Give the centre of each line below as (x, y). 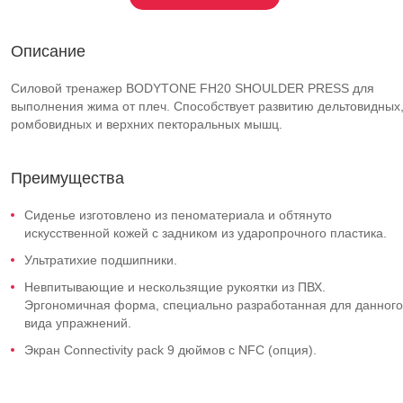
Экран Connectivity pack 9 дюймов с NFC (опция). (170, 350)
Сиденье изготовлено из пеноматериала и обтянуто (178, 215)
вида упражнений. (78, 323)
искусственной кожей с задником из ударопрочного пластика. (206, 233)
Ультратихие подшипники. (101, 260)
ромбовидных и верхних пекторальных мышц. (147, 124)
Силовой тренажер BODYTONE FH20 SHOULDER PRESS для (193, 88)
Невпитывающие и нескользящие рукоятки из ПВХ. (175, 287)
